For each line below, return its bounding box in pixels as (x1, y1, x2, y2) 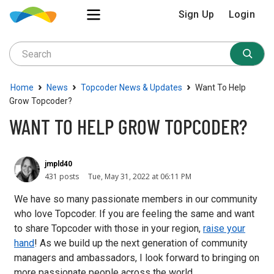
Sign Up (179, 9, 214, 20)
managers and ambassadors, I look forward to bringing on (14, 252, 259, 264)
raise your (203, 223, 245, 234)
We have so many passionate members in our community (14, 193, 257, 205)
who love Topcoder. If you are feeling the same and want (14, 208, 254, 220)
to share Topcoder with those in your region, (14, 223, 203, 234)
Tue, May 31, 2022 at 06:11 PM (88, 171, 191, 182)
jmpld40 (45, 160, 72, 168)
